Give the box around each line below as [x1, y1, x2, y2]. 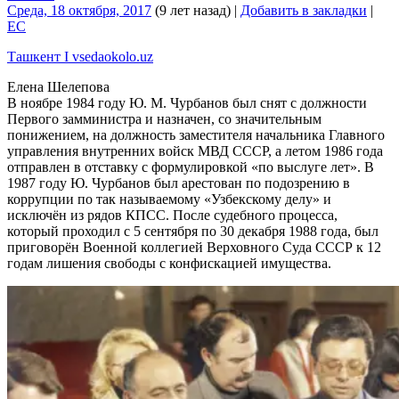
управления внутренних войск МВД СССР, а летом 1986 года [7, 142, 383, 159]
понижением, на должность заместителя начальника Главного [7, 126, 385, 142]
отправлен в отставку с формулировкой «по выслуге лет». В [7, 159, 374, 175]
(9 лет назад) [151, 2, 231, 18]
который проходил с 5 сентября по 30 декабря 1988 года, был [7, 223, 379, 239]
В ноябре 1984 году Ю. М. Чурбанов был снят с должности [7, 94, 367, 110]
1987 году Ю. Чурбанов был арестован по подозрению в [7, 175, 350, 191]
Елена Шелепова [7, 78, 110, 94]
